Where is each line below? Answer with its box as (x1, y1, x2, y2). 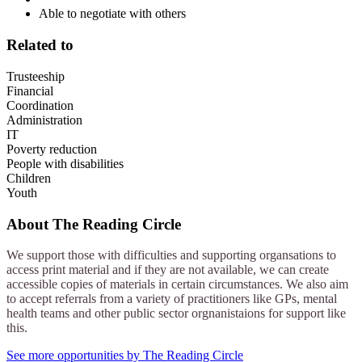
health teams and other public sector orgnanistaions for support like (6, 306, 346, 321)
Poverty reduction (6, 141, 97, 156)
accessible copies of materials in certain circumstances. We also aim (6, 277, 348, 292)
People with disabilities (6, 156, 124, 170)
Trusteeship (6, 69, 65, 83)
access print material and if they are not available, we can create (6, 263, 329, 277)
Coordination (6, 98, 74, 112)
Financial (6, 83, 53, 98)
